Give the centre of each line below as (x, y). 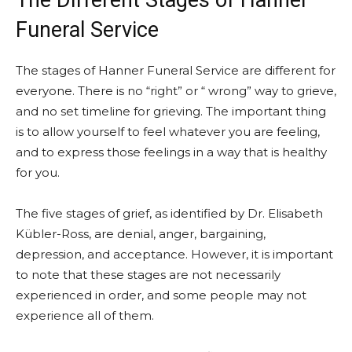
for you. (38, 172)
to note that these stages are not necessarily (148, 275)
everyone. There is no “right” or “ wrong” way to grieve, (176, 91)
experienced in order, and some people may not (161, 295)
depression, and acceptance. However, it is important (174, 254)
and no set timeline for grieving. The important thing (171, 111)
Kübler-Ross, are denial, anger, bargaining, (141, 234)
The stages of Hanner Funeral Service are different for (176, 70)
